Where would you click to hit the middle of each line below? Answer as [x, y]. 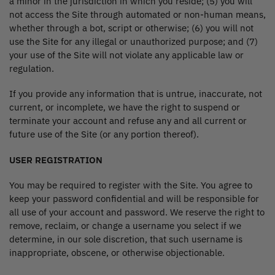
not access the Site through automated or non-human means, [137, 14]
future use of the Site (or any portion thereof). [104, 134]
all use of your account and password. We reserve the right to [137, 212]
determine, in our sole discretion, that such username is [126, 239]
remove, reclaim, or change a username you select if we [125, 226]
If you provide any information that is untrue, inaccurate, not [136, 94]
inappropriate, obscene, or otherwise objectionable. [117, 253]
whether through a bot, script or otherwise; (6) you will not [131, 28]
